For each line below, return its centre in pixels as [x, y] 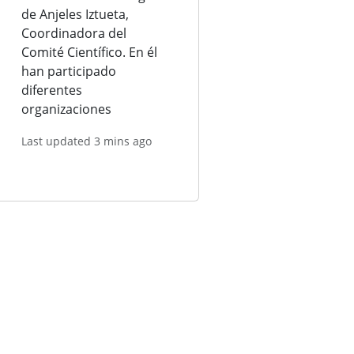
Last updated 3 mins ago [86, 141]
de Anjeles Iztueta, [75, 14]
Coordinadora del [73, 33]
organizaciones [68, 109]
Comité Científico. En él [89, 52]
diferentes [51, 90]
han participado [68, 71]
